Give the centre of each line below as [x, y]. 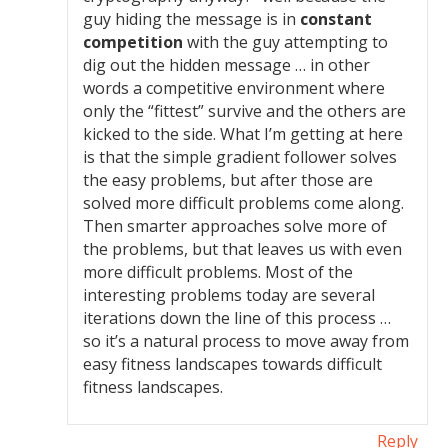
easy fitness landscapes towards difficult [233, 364]
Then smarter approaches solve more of [235, 226]
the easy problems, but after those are [228, 180]
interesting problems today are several [229, 295]
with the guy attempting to [286, 42]
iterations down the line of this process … [237, 318]
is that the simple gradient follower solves [240, 157]
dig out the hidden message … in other [227, 65]
